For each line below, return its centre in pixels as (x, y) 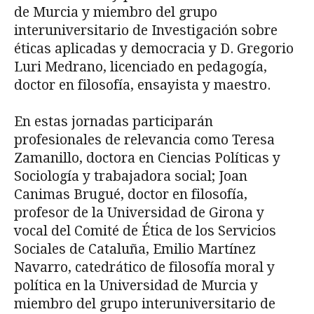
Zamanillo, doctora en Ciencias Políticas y (147, 158)
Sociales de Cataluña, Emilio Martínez (135, 250)
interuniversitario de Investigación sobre (146, 31)
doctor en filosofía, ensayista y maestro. (144, 86)
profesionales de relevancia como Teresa (144, 140)
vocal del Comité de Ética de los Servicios (145, 231)
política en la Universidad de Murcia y (136, 286)
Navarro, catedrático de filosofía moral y (144, 268)
